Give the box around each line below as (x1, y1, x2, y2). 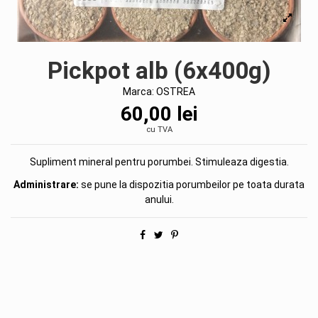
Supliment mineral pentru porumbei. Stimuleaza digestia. (29, 155, 289, 168)
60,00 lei (120, 102, 198, 126)
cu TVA (146, 124, 172, 134)
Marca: (123, 85, 154, 97)
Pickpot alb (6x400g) (48, 56, 270, 84)
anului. (144, 193, 174, 205)
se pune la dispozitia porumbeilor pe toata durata (79, 178, 305, 190)
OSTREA (156, 85, 195, 97)
